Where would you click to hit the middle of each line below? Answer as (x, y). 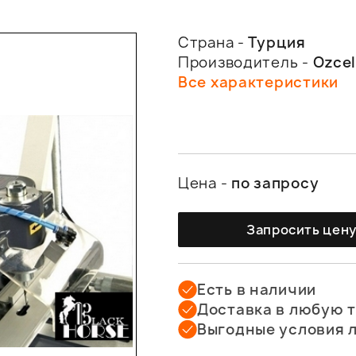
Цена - (205, 183)
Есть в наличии (257, 290)
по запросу (275, 183)
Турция (277, 43)
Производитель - (246, 62)
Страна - (213, 43)
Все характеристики (258, 82)
